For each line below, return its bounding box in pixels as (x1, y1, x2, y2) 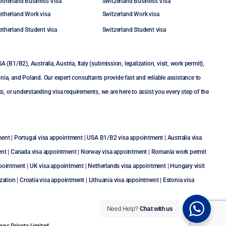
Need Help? (106, 205, 140, 212)
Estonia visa (162, 177, 194, 184)
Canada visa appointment (10, 148, 77, 155)
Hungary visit (170, 162, 205, 169)
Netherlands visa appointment (88, 162, 166, 169)
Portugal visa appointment (14, 134, 83, 141)
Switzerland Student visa (102, 26, 166, 33)
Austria (56, 60, 75, 67)
